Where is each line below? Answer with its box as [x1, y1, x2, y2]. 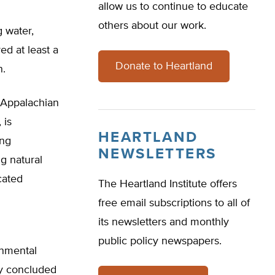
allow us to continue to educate [98, 1, 248, 12]
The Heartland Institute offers [98, 179, 237, 190]
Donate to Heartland [115, 61, 212, 72]
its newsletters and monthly [98, 217, 229, 228]
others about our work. [98, 20, 206, 31]
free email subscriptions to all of [98, 198, 250, 209]
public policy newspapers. [98, 236, 222, 247]
